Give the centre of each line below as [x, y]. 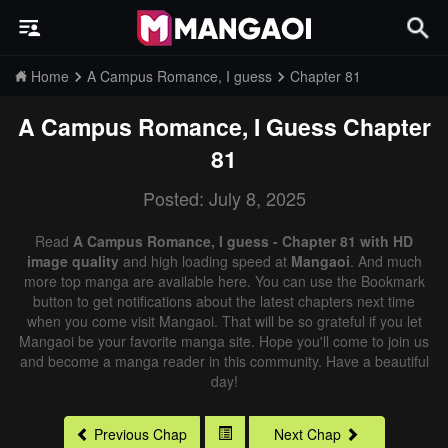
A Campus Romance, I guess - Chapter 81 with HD [243, 241]
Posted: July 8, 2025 [224, 198]
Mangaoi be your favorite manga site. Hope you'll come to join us [224, 341]
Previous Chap [140, 434]
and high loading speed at [204, 261]
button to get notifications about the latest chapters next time [224, 301]
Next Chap [307, 434]
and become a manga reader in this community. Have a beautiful [224, 361]
